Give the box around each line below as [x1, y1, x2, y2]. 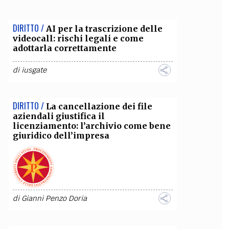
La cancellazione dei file [45, 101, 152, 111]
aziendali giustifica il [12, 111, 105, 121]
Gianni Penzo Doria [21, 194, 87, 203]
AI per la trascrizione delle [45, 24, 163, 34]
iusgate [21, 65, 47, 75]
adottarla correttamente [12, 43, 117, 53]
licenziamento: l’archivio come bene [12, 121, 171, 131]
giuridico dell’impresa [12, 130, 109, 141]
